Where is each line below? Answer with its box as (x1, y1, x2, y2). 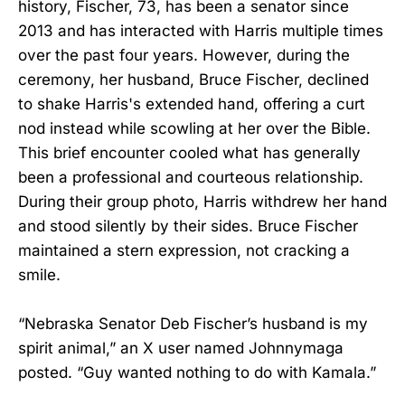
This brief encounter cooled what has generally (18, 143, 361, 162)
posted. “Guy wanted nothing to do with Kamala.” (18, 363, 376, 381)
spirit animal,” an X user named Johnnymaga (18, 338, 344, 357)
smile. (18, 265, 61, 284)
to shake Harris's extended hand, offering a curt (18, 94, 365, 113)
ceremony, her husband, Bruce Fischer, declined (18, 70, 369, 89)
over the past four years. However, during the (18, 45, 350, 64)
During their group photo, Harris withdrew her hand (18, 192, 387, 211)
